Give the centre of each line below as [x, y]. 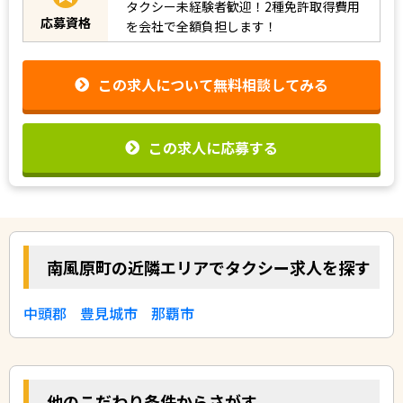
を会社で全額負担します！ [201, 27]
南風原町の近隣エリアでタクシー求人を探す [209, 267]
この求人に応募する [213, 147]
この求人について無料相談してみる [213, 85]
